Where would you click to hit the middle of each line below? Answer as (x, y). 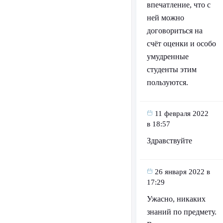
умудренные (167, 57)
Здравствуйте (169, 141)
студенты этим (171, 70)
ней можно (165, 18)
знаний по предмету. (181, 212)
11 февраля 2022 (181, 114)
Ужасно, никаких (176, 199)
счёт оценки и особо (181, 44)
